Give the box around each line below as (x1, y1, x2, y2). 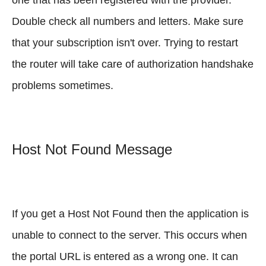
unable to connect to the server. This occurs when (12, 229, 247, 241)
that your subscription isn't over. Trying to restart (12, 36, 238, 49)
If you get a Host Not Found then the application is (12, 207, 249, 220)
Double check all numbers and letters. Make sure (12, 15, 243, 27)
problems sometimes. (12, 79, 113, 91)
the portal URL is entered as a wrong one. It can (12, 250, 238, 262)
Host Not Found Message (12, 141, 172, 157)
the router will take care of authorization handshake (12, 58, 254, 70)
